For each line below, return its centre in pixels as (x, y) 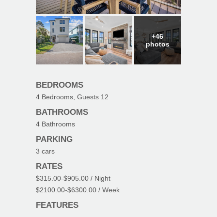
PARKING (54, 139)
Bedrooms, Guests (70, 97)
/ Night (100, 178)
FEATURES (57, 205)
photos (157, 44)
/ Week (108, 190)
